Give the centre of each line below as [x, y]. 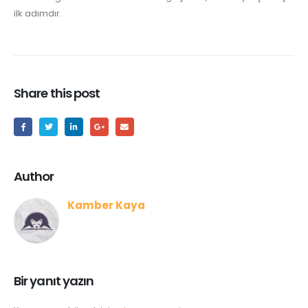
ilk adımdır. [38, 13]
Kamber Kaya [106, 205]
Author [34, 176]
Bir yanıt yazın [54, 281]
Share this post [57, 93]
